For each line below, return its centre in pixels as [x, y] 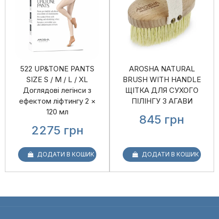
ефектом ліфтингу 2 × [57, 101]
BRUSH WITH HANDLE [162, 79]
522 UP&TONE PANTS [57, 68]
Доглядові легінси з [57, 90]
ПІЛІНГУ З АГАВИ [162, 101]
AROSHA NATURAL [162, 68]
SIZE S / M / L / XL [57, 79]
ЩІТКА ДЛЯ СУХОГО [162, 90]
